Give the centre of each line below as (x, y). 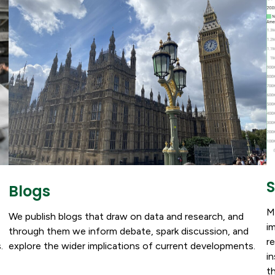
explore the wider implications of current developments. (132, 246)
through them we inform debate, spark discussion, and (129, 231)
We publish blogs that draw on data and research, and (126, 216)
